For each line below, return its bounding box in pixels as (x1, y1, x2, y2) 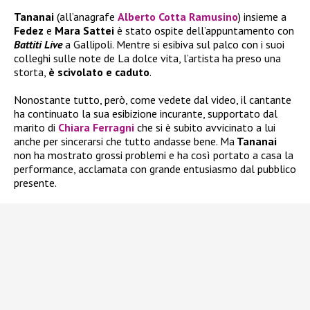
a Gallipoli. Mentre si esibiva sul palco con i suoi (65, 37, 284, 52)
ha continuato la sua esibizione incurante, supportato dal (14, 107, 277, 121)
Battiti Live (14, 37, 65, 52)
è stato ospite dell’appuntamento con (114, 24, 294, 38)
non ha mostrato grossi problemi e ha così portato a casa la (14, 148, 293, 163)
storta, (14, 65, 48, 80)
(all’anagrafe (57, 10, 118, 24)
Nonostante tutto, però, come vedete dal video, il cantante (14, 93, 291, 107)
